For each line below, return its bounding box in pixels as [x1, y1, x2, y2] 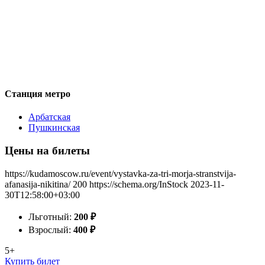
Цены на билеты [5, 144, 90, 157]
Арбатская [28, 112, 70, 122]
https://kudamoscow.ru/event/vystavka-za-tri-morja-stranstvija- [5, 168, 236, 179]
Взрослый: [28, 224, 73, 235]
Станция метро [5, 88, 70, 99]
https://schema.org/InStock [89, 179, 188, 189]
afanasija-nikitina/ [5, 179, 70, 189]
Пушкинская [28, 122, 80, 133]
